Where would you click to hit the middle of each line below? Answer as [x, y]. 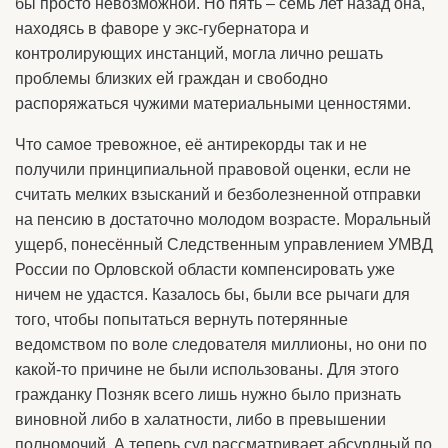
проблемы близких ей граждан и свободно [171, 79]
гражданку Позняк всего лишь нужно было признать [208, 395]
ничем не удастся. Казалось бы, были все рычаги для [212, 295]
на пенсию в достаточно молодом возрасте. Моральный [223, 220]
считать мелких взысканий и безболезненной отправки [218, 195]
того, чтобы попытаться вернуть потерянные [181, 320]
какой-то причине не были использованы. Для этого [207, 370]
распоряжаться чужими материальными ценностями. [213, 104]
